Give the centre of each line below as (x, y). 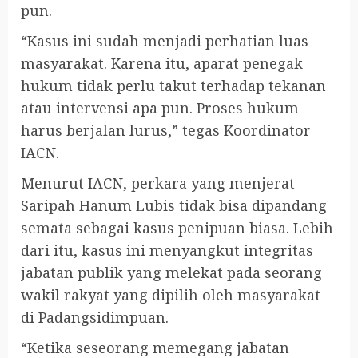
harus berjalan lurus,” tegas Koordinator (166, 130)
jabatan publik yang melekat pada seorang (171, 272)
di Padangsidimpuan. (95, 317)
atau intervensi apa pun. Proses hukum (160, 107)
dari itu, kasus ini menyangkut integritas (167, 250)
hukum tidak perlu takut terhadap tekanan (173, 85)
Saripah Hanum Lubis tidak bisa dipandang (174, 205)
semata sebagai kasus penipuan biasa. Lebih (177, 227)
